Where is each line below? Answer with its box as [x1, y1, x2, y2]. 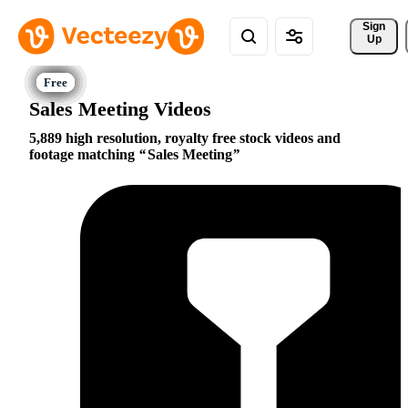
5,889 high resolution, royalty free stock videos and [29, 130, 341, 147]
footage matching [29, 147, 138, 163]
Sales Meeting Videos [29, 97, 211, 120]
